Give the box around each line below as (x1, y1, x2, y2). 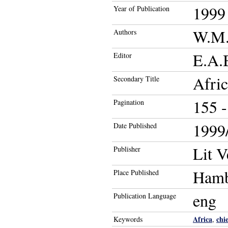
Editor (113, 50, 132, 60)
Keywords (113, 214, 142, 224)
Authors (113, 27, 136, 37)
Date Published (113, 121, 157, 130)
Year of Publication (113, 4, 169, 13)
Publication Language (113, 191, 176, 201)
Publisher (113, 144, 140, 154)
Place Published (113, 167, 159, 177)
